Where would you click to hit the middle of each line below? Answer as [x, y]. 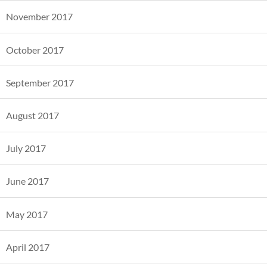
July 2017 [26, 148]
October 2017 [35, 49]
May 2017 [27, 214]
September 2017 [40, 82]
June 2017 [27, 181]
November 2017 [39, 17]
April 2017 [28, 247]
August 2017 [32, 115]
